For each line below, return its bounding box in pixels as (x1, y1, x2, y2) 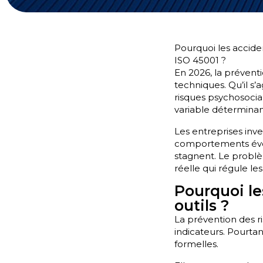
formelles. (174, 238, 218, 249)
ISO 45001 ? (174, 55, 226, 66)
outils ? (174, 197, 230, 214)
